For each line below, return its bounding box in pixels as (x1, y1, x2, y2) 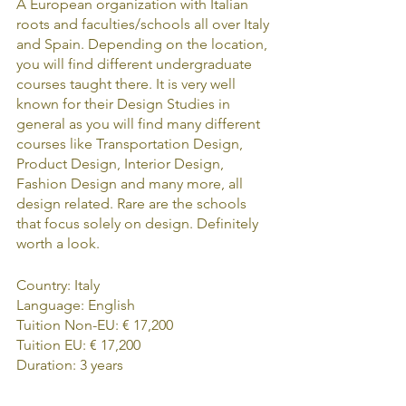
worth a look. (16, 234, 100, 252)
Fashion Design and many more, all (16, 174, 246, 192)
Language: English (16, 295, 135, 314)
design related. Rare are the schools (16, 194, 250, 212)
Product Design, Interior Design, (16, 154, 227, 172)
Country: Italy (16, 275, 100, 294)
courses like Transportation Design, (16, 134, 246, 152)
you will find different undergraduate (16, 54, 256, 72)
